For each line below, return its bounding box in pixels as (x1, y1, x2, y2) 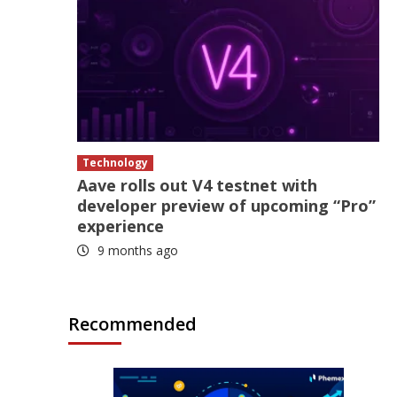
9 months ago (94, 242, 179, 259)
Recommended (68, 312, 198, 336)
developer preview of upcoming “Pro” (77, 195, 377, 216)
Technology (82, 155, 149, 170)
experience (77, 215, 165, 237)
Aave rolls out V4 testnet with (77, 175, 318, 196)
